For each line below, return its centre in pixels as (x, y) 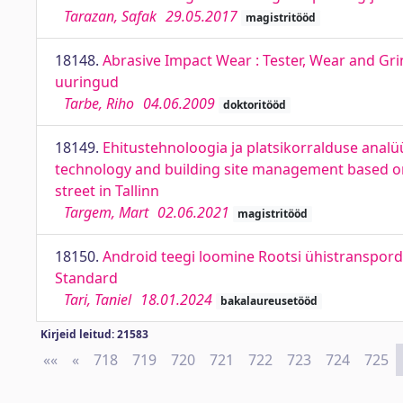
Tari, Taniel (98, 300)
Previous (109, 360)
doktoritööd (254, 105)
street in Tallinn (107, 191)
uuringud (87, 82)
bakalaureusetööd (269, 301)
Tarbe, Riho (99, 103)
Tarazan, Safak (110, 16)
